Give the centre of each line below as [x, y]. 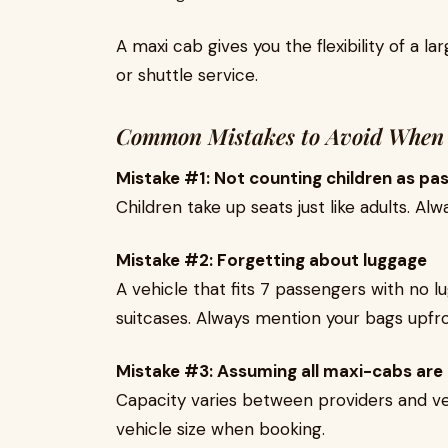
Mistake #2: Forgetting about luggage [271, 260]
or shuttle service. [187, 75]
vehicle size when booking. [220, 429]
